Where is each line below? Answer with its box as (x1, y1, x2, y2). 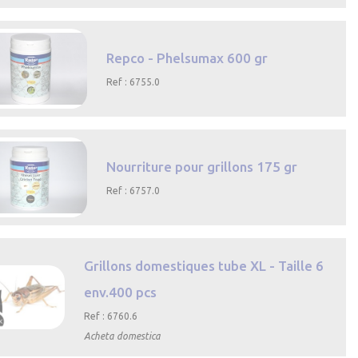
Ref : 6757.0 (106, 185, 161, 197)
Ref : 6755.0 (106, 77, 161, 88)
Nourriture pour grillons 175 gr (106, 159, 298, 175)
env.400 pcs (83, 284, 157, 300)
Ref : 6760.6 (83, 310, 137, 321)
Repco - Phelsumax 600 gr (106, 50, 268, 66)
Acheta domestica (83, 330, 161, 341)
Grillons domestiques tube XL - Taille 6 (83, 257, 324, 273)
